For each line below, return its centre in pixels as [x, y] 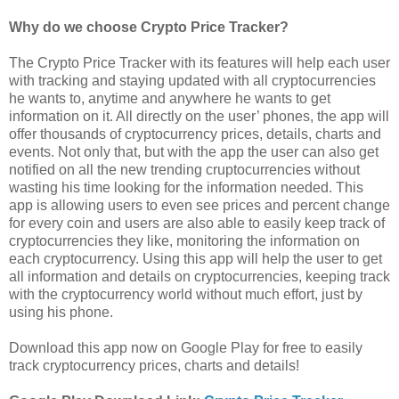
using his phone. [63, 312]
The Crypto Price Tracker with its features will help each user [199, 62]
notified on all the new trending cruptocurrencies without [184, 169]
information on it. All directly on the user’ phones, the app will [199, 116]
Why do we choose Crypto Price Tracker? [149, 27]
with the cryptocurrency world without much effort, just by [186, 294]
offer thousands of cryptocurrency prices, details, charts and [195, 134]
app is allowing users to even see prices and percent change [199, 205]
